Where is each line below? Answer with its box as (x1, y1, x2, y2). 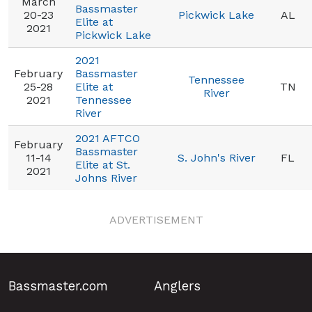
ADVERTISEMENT (109, 213, 203, 226)
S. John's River (177, 151, 256, 164)
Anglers (154, 279, 201, 293)
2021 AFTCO (75, 132, 140, 145)
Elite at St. (75, 158, 130, 171)
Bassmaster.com (8, 279, 108, 293)
